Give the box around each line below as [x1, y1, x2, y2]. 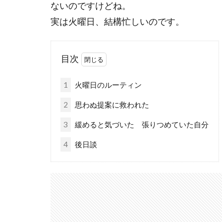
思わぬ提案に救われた [73, 100, 149, 109]
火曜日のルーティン [73, 80, 142, 89]
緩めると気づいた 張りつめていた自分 [73, 119, 209, 129]
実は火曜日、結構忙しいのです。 [51, 16, 184, 27]
